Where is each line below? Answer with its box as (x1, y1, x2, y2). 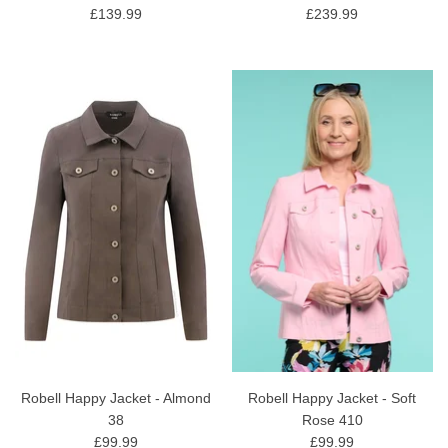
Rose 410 (301, 411, 363, 428)
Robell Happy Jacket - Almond (20, 389, 211, 406)
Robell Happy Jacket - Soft (248, 389, 417, 406)
